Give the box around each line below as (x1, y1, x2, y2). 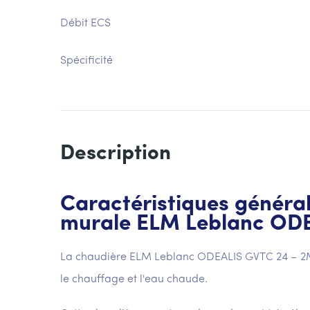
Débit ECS (60, 18, 111, 29)
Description (60, 143, 171, 165)
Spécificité (60, 55, 113, 66)
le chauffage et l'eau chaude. (60, 274, 208, 285)
